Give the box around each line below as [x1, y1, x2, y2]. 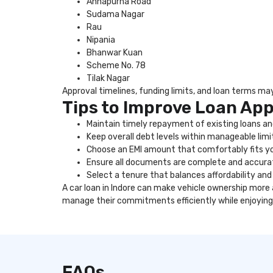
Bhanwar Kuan [87, 47, 143, 58]
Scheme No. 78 [87, 60, 146, 71]
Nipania [87, 34, 115, 45]
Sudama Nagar [87, 9, 144, 19]
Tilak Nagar [87, 73, 130, 83]
